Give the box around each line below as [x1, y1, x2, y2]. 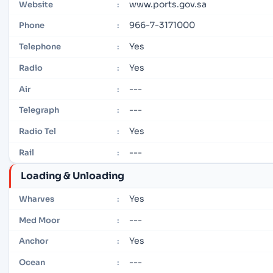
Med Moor [19, 214, 60, 225]
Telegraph [19, 105, 59, 116]
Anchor [19, 236, 48, 247]
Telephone [19, 41, 61, 52]
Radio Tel [19, 126, 56, 137]
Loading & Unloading [21, 169, 124, 182]
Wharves [19, 193, 54, 204]
